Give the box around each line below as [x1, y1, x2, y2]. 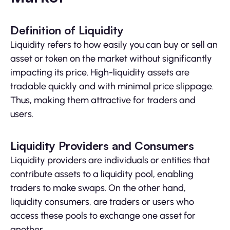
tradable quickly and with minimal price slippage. [10, 81, 214, 92]
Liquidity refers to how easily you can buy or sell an [10, 39, 218, 51]
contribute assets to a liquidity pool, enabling [10, 168, 194, 180]
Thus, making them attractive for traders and [10, 94, 196, 106]
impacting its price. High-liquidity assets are [10, 67, 189, 79]
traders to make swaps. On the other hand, [10, 182, 186, 194]
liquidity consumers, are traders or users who [10, 196, 194, 208]
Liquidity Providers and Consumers [10, 139, 194, 153]
